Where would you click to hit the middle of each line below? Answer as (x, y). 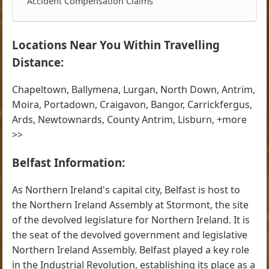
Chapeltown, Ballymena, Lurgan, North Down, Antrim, (134, 90)
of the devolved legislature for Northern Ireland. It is (131, 219)
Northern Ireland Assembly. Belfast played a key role (131, 249)
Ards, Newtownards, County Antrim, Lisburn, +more (130, 120)
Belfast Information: (69, 162)
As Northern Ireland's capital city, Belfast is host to (126, 189)
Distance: (38, 62)
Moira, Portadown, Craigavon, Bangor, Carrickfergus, (132, 105)
